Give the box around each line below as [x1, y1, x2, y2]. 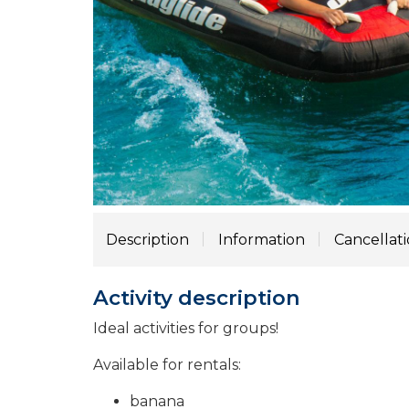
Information [218, 231, 305, 248]
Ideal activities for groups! [93, 320, 278, 337]
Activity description [93, 285, 300, 310]
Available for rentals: [93, 356, 241, 373]
